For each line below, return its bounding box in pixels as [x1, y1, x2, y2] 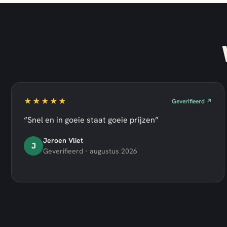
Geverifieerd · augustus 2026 [43, 146, 137, 156]
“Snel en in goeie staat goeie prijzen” [24, 115, 159, 125]
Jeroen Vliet [43, 136, 83, 145]
